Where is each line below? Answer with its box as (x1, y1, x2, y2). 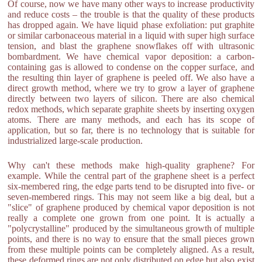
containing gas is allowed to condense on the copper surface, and (8, 62, 254, 72)
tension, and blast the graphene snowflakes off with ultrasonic (8, 41, 254, 51)
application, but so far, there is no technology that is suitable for (8, 125, 254, 135)
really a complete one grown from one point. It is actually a (8, 213, 254, 223)
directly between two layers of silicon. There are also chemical (8, 94, 254, 104)
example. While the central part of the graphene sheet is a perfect (8, 171, 254, 181)
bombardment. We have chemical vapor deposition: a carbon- (8, 51, 254, 61)
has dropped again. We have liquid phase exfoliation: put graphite (8, 20, 254, 30)
